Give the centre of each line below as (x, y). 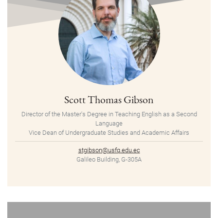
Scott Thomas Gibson (109, 100)
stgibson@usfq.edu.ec (109, 150)
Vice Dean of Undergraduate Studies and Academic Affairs (109, 133)
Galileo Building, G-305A (109, 160)
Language (109, 124)
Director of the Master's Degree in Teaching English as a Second (109, 114)
